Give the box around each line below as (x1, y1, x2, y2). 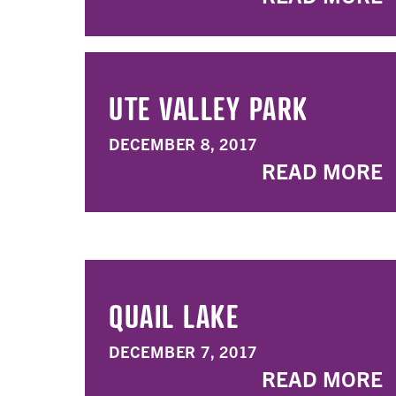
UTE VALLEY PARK (109, 88, 308, 127)
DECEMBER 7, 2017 (109, 341, 257, 362)
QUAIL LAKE (109, 296, 239, 335)
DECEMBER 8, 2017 (109, 133, 257, 154)
